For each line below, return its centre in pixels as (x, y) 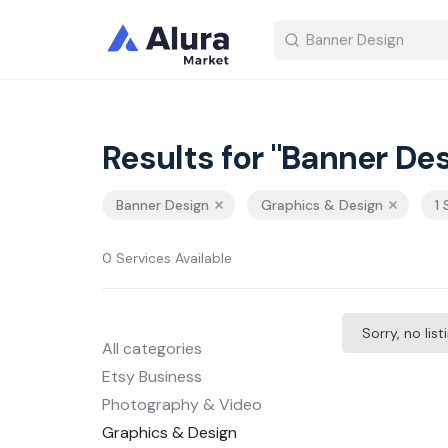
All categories (152, 348)
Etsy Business (152, 376)
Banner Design (162, 205)
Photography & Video (182, 404)
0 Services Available (167, 258)
